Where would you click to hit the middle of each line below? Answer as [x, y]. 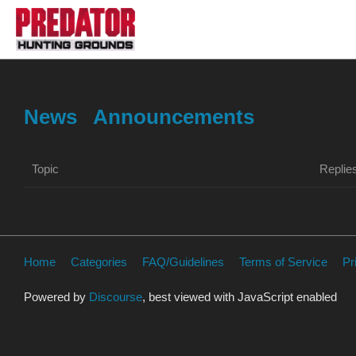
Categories [99, 262]
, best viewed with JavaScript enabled [240, 296]
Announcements [174, 116]
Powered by [56, 296]
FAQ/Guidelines [183, 262]
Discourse [116, 296]
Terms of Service [283, 262]
